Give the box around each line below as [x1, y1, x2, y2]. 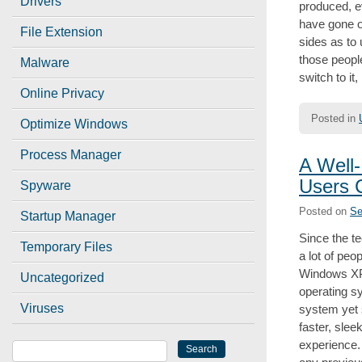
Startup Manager [20, 209, 116, 223]
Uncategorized [20, 271, 104, 284]
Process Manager [20, 148, 121, 162]
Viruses [20, 301, 64, 315]
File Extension [20, 25, 103, 39]
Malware [20, 56, 69, 69]
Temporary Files [20, 240, 112, 254]
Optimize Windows [20, 117, 128, 131]
